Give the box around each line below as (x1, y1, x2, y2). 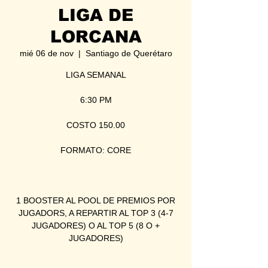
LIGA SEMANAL (65, 69, 126, 80)
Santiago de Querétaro (85, 48, 172, 58)
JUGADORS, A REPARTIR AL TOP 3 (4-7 (18, 208, 173, 218)
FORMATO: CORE (60, 145, 131, 155)
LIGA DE (58, 5, 133, 25)
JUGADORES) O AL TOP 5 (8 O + (32, 220, 160, 230)
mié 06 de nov (19, 48, 74, 58)
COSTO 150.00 (66, 120, 125, 130)
